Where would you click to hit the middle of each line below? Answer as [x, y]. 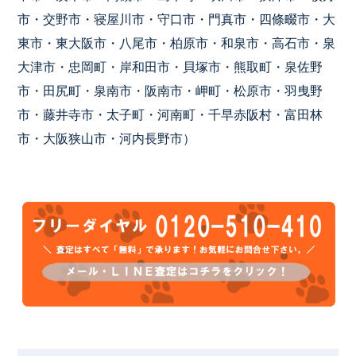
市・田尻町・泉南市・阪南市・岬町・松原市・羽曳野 [170, 91]
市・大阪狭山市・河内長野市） [107, 138]
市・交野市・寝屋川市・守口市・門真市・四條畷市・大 [177, 19]
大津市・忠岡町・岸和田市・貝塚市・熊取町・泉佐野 [170, 67]
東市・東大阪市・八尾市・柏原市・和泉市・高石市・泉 [177, 43]
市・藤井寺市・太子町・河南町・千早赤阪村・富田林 [170, 114]
